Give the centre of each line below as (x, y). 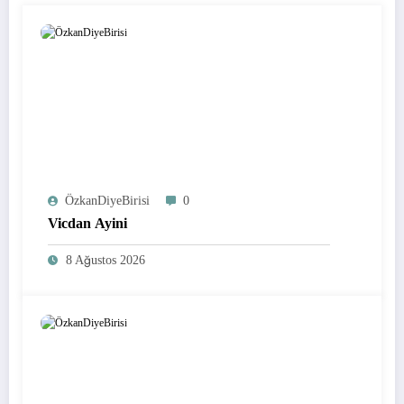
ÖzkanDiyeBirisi (107, 201)
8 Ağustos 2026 (106, 261)
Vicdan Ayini (87, 224)
